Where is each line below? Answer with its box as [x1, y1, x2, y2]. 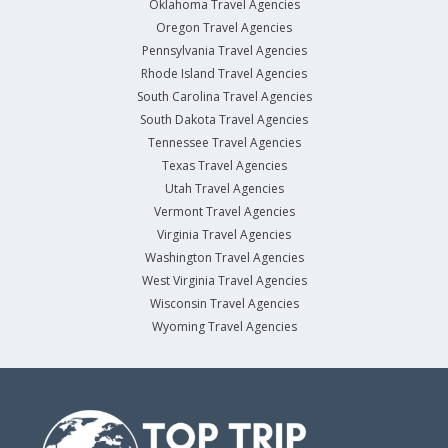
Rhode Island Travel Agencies [141, 65, 307, 83]
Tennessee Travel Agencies [147, 134, 301, 152]
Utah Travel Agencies [164, 180, 284, 198]
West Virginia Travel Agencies [141, 272, 307, 290]
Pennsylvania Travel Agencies [141, 42, 307, 60]
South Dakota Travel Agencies [140, 111, 308, 129]
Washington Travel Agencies [144, 249, 304, 267]
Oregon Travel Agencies [156, 19, 292, 37]
